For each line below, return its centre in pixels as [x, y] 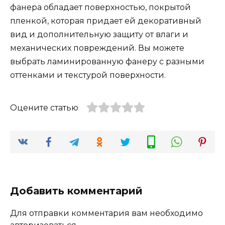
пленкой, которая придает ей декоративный [106, 21]
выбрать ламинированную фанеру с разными [107, 62]
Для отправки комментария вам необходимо [106, 213]
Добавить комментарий [76, 191]
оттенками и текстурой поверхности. [88, 75]
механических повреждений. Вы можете [97, 48]
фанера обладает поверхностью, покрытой [100, 8]
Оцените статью [44, 108]
